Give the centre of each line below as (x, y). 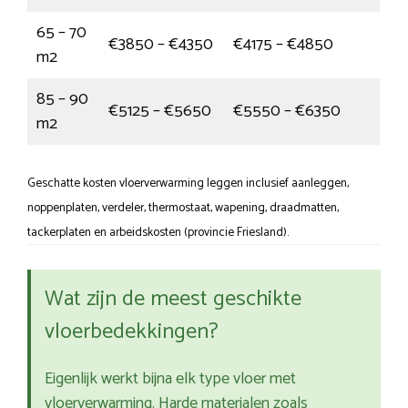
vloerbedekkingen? (132, 332)
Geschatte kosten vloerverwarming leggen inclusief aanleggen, (188, 184)
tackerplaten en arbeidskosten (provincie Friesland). (158, 233)
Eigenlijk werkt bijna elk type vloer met (170, 379)
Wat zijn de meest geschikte (173, 300)
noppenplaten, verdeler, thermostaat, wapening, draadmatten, (183, 208)
